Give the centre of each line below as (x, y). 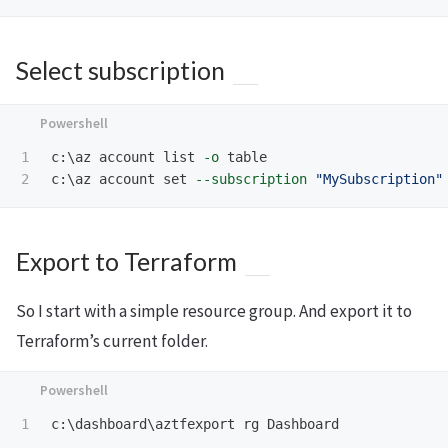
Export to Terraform (126, 261)
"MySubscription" (379, 179)
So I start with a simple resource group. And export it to (214, 311)
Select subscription (120, 70)
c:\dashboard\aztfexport (143, 424)
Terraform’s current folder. (112, 341)
